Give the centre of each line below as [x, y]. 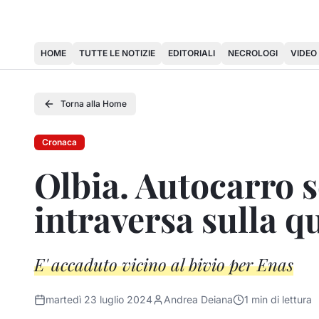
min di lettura [280, 299]
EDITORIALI [192, 53]
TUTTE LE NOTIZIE [117, 53]
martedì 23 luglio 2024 [99, 299]
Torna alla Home [94, 104]
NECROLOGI [253, 53]
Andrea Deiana [198, 299]
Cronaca [59, 142]
